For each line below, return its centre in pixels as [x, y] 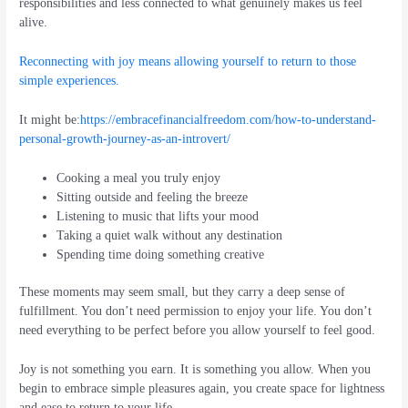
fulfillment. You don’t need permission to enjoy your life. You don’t [196, 311]
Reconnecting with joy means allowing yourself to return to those [188, 61]
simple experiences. [70, 81]
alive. [34, 23]
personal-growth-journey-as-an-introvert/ [125, 138]
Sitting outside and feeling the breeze [153, 197]
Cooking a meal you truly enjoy [139, 178]
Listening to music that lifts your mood [158, 216]
